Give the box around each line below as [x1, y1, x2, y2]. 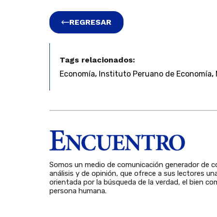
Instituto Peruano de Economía [99, 69, 212, 79]
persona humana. [49, 186, 107, 196]
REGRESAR [69, 17, 111, 27]
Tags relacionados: [60, 55, 135, 65]
